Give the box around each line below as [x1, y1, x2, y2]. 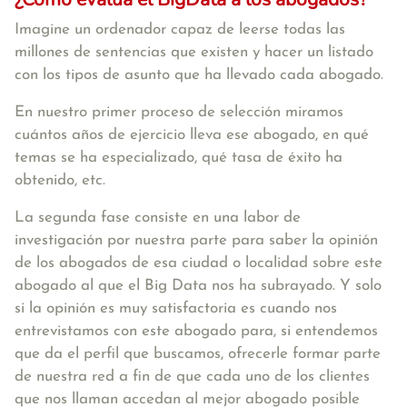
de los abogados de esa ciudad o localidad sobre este [15, 255, 382, 271]
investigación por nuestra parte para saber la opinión [15, 233, 378, 248]
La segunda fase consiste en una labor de [15, 210, 301, 225]
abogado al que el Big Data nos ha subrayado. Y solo [15, 278, 382, 293]
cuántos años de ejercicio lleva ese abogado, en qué [15, 127, 369, 143]
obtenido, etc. [15, 173, 105, 188]
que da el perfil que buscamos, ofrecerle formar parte [15, 346, 381, 362]
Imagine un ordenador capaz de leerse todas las [15, 22, 345, 37]
